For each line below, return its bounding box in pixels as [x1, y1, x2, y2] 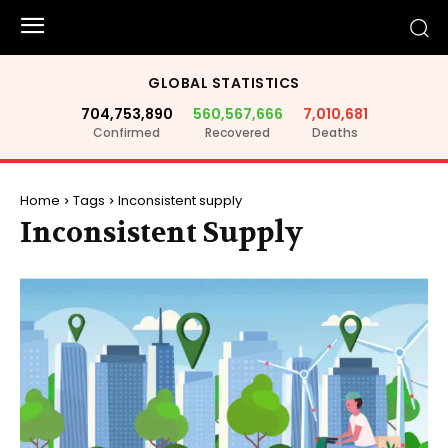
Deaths [312, 124, 358, 141]
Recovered [205, 124, 270, 141]
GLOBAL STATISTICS [148, 73, 300, 93]
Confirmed [93, 124, 160, 141]
